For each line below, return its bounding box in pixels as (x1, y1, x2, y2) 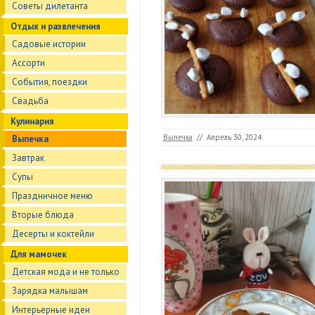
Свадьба (12, 95, 49, 107)
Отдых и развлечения (11, 20, 101, 32)
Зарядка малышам (12, 285, 88, 297)
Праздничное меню (12, 190, 93, 202)
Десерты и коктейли (12, 228, 94, 240)
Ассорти (12, 57, 45, 69)
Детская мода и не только (12, 266, 120, 278)
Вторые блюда (12, 209, 74, 221)
